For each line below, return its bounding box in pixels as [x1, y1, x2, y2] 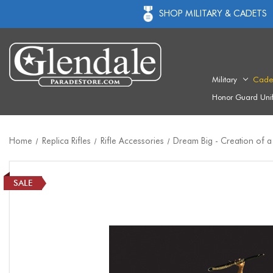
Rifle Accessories [100, 136, 164, 146]
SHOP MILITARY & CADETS [158, 7, 267, 19]
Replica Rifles [41, 136, 91, 146]
